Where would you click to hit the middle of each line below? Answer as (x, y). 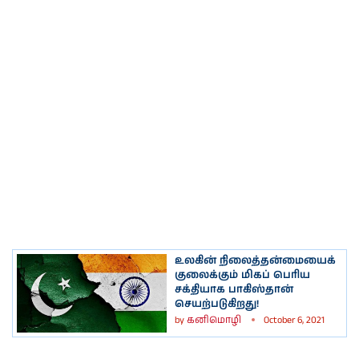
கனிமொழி (214, 320)
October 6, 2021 (294, 320)
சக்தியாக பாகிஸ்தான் (234, 289)
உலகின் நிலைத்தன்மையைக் (255, 260)
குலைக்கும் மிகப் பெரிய (242, 275)
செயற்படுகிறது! (217, 304)
